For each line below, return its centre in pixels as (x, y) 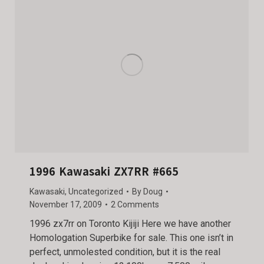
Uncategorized (96, 192)
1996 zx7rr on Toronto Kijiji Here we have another (130, 224)
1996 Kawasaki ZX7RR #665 (104, 172)
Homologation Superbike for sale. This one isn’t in (131, 238)
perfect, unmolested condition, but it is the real (125, 252)
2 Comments (135, 205)
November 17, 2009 (66, 205)
